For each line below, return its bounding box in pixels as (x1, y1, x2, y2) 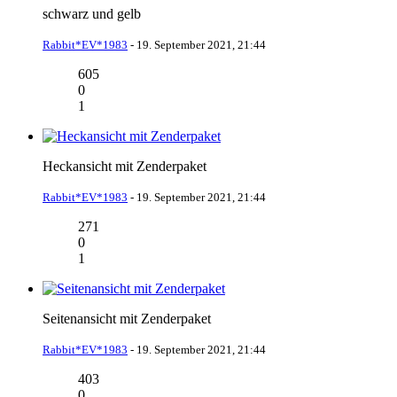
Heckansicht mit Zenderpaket (43, 158, 206, 174)
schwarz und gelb (43, 5, 141, 21)
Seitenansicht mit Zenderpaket (43, 310, 211, 326)
